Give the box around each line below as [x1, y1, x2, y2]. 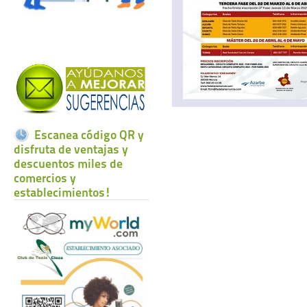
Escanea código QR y [34, 127, 144, 142]
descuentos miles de [14, 156, 123, 171]
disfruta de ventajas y [14, 142, 128, 156]
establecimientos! [14, 185, 111, 199]
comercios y [14, 171, 76, 185]
